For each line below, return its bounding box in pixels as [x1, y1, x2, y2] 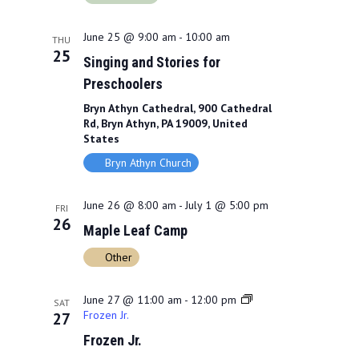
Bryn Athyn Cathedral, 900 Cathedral [83, 100, 272, 115]
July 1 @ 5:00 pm [184, 197, 268, 212]
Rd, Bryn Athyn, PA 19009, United [83, 115, 248, 131]
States [83, 131, 119, 146]
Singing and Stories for [83, 53, 220, 71]
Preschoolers [83, 75, 163, 92]
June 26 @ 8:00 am [83, 197, 176, 212]
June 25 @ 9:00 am [83, 29, 176, 44]
